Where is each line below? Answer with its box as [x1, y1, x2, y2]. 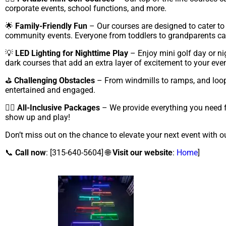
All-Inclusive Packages [17, 102, 100, 112]
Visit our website [112, 147, 173, 157]
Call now [15, 147, 46, 157]
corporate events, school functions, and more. [5, 3, 166, 13]
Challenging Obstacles [14, 75, 95, 85]
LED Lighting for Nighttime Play [15, 48, 128, 58]
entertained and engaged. [5, 85, 95, 95]
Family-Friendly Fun [15, 21, 87, 31]
